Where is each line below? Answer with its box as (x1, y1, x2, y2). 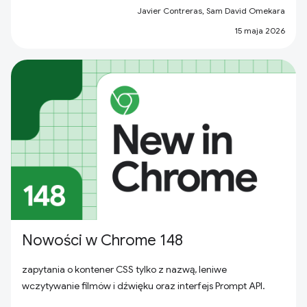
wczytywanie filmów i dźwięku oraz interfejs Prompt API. (22, 280, 265, 292)
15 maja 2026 (234, 25, 285, 36)
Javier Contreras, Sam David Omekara (137, 5, 285, 16)
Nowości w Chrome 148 (22, 231, 183, 249)
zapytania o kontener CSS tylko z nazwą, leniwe (22, 263, 227, 275)
